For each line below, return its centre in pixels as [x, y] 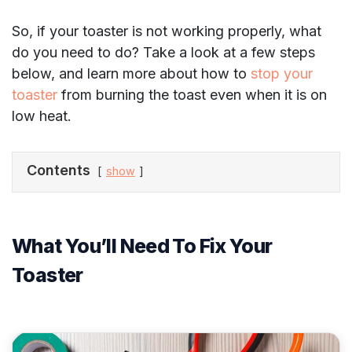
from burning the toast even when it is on [192, 95]
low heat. [44, 116]
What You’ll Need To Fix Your [142, 246]
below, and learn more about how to [131, 74]
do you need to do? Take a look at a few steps [163, 53]
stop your [282, 74]
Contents [59, 170]
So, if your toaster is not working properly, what [167, 31]
